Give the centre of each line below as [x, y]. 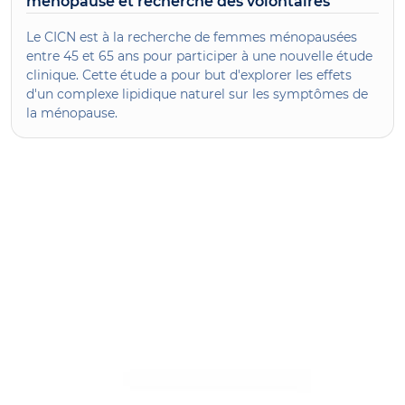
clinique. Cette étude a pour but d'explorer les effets [189, 75]
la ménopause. [72, 113]
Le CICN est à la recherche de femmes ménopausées [192, 37]
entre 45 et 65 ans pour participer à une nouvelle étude [199, 56]
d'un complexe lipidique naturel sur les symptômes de [197, 94]
